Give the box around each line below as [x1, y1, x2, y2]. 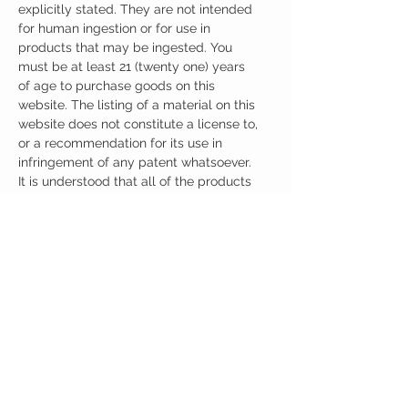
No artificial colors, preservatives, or [36, 352, 216, 365]
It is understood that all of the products [18, 173, 251, 189]
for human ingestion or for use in [18, 20, 210, 36]
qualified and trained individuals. [18, 211, 210, 227]
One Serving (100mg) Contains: [18, 319, 170, 332]
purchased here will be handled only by [18, 192, 256, 208]
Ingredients [18, 285, 85, 301]
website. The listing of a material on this [18, 97, 255, 112]
